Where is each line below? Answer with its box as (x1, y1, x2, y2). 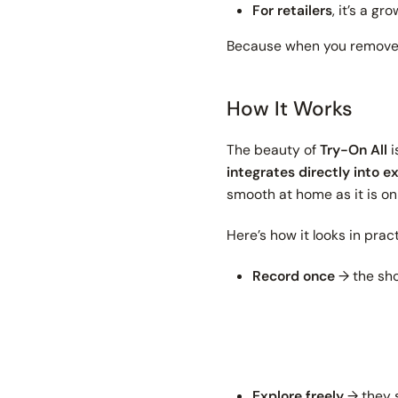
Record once (251, 266, 335, 285)
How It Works (227, 95, 354, 123)
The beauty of (227, 139, 321, 159)
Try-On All (320, 139, 388, 159)
